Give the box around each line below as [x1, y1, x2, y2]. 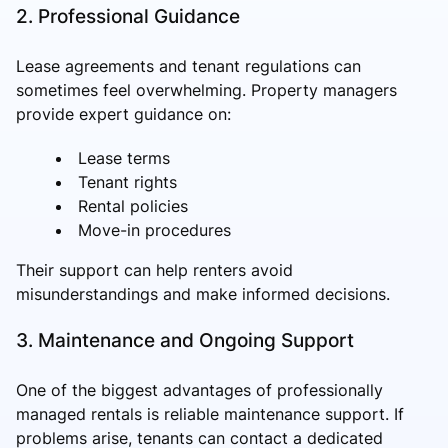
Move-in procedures [78, 219, 231, 240]
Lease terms [78, 147, 170, 168]
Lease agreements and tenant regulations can [16, 55, 361, 76]
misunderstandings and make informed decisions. [16, 283, 390, 304]
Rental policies [78, 195, 188, 216]
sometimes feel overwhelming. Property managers [16, 79, 397, 100]
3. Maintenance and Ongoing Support [16, 327, 354, 352]
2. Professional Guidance [16, 3, 240, 28]
